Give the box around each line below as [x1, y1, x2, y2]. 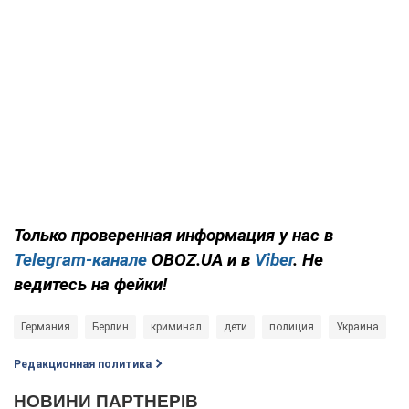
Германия [21, 320, 70, 333]
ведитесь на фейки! [14, 273, 167, 295]
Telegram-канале [14, 248, 147, 270]
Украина [336, 320, 379, 333]
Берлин [92, 320, 129, 333]
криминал [151, 320, 202, 333]
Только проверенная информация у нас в [14, 224, 333, 246]
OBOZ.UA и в [147, 248, 255, 270]
